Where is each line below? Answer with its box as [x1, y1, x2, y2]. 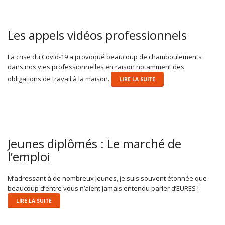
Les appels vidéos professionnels [8, 26, 187, 43]
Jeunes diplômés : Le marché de [8, 135, 181, 152]
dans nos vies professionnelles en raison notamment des [8, 62, 184, 71]
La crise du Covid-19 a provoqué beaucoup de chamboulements [8, 52, 202, 61]
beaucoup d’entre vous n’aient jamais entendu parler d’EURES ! [8, 183, 199, 193]
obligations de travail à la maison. [8, 74, 111, 83]
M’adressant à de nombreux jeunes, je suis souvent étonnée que [8, 173, 207, 183]
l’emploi [8, 148, 50, 165]
